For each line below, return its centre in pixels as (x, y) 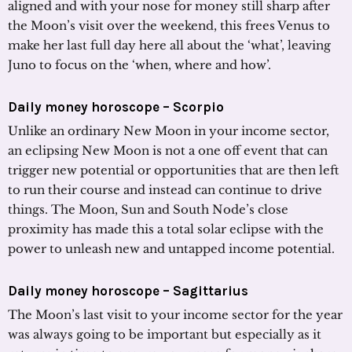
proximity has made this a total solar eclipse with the (166, 229)
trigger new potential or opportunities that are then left (173, 170)
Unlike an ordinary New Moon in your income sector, (169, 130)
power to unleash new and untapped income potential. (171, 248)
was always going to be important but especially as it (165, 334)
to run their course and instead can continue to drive (165, 189)
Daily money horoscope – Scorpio (116, 106)
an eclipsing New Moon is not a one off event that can (168, 150)
